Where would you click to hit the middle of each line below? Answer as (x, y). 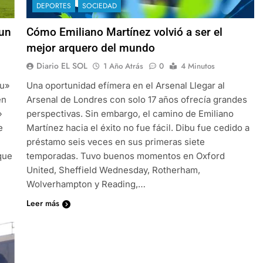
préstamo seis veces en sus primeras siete (115, 141)
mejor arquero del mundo (90, 48)
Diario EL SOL (62, 65)
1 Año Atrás (123, 66)
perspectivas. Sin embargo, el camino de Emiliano (130, 113)
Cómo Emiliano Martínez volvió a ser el (124, 32)
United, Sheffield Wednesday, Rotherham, (113, 170)
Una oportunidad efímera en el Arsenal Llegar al (125, 85)
